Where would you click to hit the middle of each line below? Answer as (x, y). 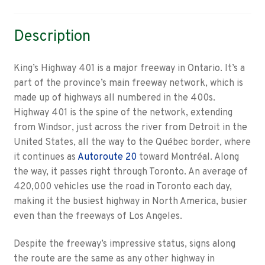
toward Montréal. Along (188, 157)
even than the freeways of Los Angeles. (98, 216)
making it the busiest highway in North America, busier (130, 201)
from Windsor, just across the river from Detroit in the (130, 127)
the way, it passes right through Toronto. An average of (130, 172)
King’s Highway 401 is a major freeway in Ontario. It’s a (129, 68)
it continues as (45, 157)
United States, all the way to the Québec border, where (132, 142)
